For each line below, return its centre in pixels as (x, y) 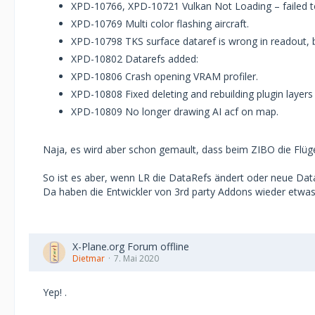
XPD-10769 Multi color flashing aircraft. (160, 24)
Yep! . (55, 292)
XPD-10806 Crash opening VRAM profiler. (165, 76)
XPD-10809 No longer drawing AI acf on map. (175, 111)
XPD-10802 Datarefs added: (135, 59)
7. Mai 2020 (136, 258)
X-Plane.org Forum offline (131, 246)
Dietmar (89, 258)
